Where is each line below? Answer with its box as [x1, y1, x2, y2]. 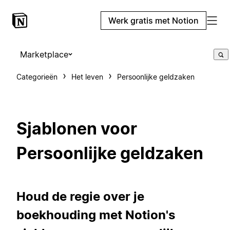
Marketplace [20, 49, 68, 60]
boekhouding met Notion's [16, 207, 175, 222]
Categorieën [16, 72, 57, 81]
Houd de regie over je [16, 188, 144, 204]
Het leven [71, 72, 103, 81]
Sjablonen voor [16, 119, 137, 139]
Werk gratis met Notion [108, 15, 199, 26]
